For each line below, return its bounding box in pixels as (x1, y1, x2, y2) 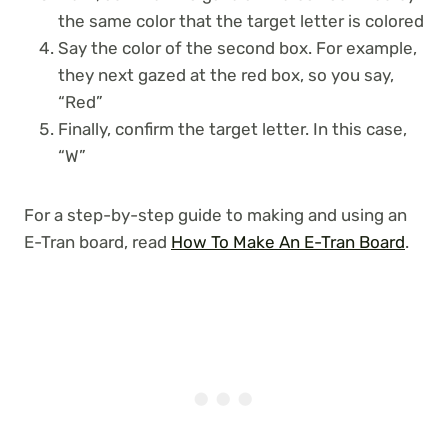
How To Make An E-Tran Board (171, 232, 405, 253)
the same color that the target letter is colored (58, 11, 424, 32)
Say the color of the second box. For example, (58, 38, 417, 59)
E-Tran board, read (24, 232, 167, 253)
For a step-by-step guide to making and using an (24, 205, 407, 226)
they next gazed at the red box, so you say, (58, 65, 394, 86)
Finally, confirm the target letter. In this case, (58, 119, 407, 140)
